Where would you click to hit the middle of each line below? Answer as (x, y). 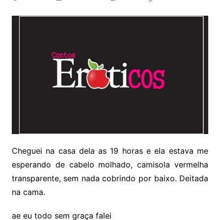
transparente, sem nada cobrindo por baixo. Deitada (110, 179)
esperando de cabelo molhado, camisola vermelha (110, 165)
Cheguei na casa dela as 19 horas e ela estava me (110, 151)
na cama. (28, 192)
